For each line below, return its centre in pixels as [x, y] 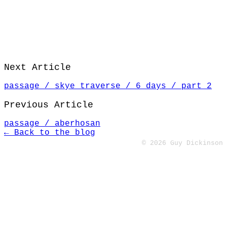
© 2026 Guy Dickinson [182, 143]
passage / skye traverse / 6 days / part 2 [108, 86]
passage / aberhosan [52, 124]
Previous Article [49, 105]
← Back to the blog [50, 133]
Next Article [37, 67]
